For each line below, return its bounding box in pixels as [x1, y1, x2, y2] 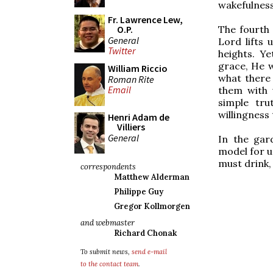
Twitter [108, 44, 135, 57]
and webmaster [80, 218, 135, 228]
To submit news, [80, 247, 132, 256]
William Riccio [108, 62, 168, 74]
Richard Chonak [114, 228, 177, 238]
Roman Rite [108, 73, 154, 85]
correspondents [80, 161, 136, 172]
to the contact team [80, 260, 138, 268]
